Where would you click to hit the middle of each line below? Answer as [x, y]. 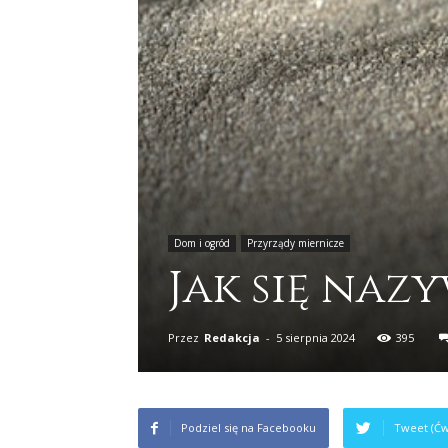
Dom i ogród [202, 242]
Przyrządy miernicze [295, 242]
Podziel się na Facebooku [248, 427]
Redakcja [232, 337]
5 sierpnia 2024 [315, 337]
